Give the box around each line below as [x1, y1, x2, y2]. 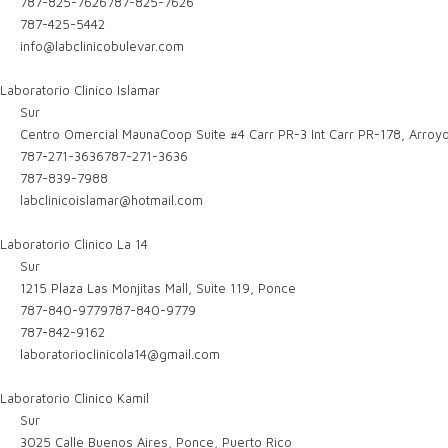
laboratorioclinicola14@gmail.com [20, 346, 221, 362]
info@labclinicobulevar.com [20, 38, 185, 54]
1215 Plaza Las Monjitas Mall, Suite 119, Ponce [16, 280, 297, 296]
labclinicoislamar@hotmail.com [20, 192, 204, 208]
